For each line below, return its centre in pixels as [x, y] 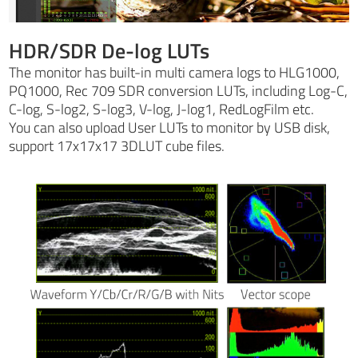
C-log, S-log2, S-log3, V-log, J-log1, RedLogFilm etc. [162, 109]
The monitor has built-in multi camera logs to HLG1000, [175, 72]
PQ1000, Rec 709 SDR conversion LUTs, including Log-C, [179, 90]
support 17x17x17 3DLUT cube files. [117, 145]
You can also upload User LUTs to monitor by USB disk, [170, 127]
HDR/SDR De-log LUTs [109, 50]
